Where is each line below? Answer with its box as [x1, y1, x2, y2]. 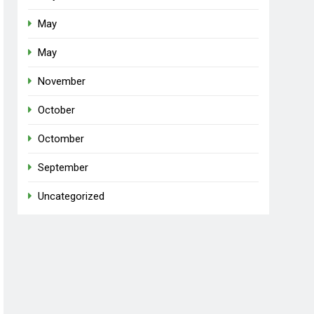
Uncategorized [38, 190, 105, 203]
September [38, 161, 89, 175]
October [38, 104, 76, 117]
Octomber [38, 132, 85, 146]
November [38, 75, 86, 88]
